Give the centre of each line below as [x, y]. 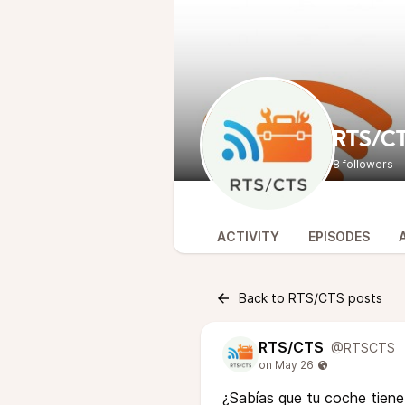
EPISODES [339, 236]
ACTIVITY [248, 236]
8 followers [363, 164]
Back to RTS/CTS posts [311, 298]
